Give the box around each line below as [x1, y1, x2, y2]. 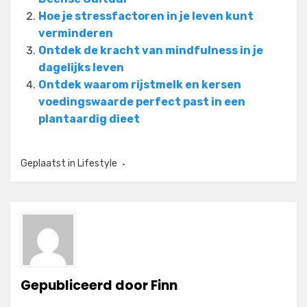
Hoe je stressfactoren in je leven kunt [38, 10, 254, 23]
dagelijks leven [38, 61, 124, 75]
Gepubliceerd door [21, 276, 151, 295]
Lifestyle [77, 158, 117, 170]
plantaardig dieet [38, 112, 140, 126]
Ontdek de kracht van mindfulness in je [38, 44, 263, 58]
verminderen [38, 27, 113, 40]
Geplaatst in [21, 158, 77, 170]
